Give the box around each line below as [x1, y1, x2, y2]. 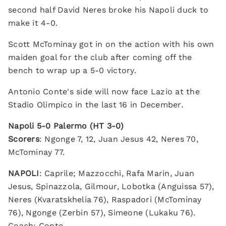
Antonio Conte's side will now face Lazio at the [8, 87, 200, 96]
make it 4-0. [8, 18, 58, 28]
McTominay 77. [8, 147, 65, 157]
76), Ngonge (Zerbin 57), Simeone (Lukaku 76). [8, 208, 196, 217]
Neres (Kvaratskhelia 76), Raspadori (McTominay [8, 195, 202, 204]
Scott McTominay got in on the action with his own [8, 39, 214, 49]
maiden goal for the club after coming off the [8, 52, 192, 62]
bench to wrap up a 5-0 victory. [8, 66, 136, 75]
